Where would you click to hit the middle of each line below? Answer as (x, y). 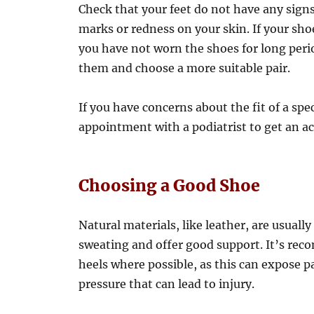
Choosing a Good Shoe (170, 186)
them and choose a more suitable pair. (185, 68)
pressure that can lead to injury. (167, 284)
